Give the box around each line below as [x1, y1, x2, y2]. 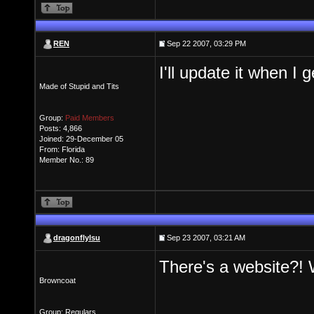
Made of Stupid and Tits [39, 82, 119, 90]
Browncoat [39, 276, 76, 285]
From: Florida [39, 145, 85, 153]
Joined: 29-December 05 [39, 135, 123, 143]
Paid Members [65, 114, 114, 122]
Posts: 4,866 [39, 124, 82, 132]
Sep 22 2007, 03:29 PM [165, 39, 246, 48]
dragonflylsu [53, 233, 100, 242]
